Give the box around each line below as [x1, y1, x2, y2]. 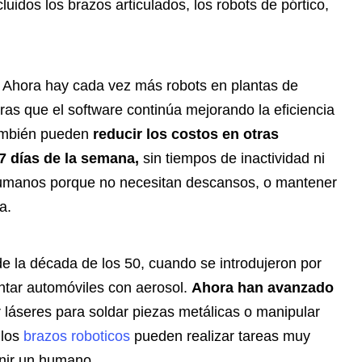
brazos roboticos [23, 328, 130, 345]
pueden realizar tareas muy [130, 328, 310, 345]
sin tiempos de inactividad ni [139, 150, 325, 167]
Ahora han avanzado [192, 280, 334, 297]
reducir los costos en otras [93, 126, 279, 143]
